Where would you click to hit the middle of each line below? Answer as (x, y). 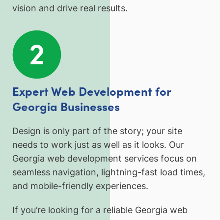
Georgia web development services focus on (105, 158)
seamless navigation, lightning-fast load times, (109, 172)
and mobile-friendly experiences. (80, 186)
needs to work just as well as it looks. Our (98, 144)
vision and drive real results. (70, 8)
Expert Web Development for (92, 91)
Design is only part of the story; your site (97, 131)
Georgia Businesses (66, 106)
